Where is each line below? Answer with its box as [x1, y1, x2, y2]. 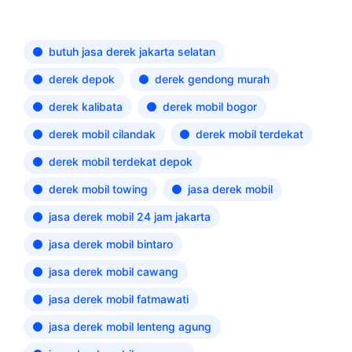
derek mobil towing [49, 182, 148, 196]
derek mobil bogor [163, 100, 257, 113]
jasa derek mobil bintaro [49, 237, 173, 251]
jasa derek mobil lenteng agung [49, 320, 211, 333]
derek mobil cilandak [49, 127, 156, 141]
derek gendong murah [155, 72, 269, 86]
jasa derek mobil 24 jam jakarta [49, 210, 211, 223]
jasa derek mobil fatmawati [49, 292, 189, 306]
